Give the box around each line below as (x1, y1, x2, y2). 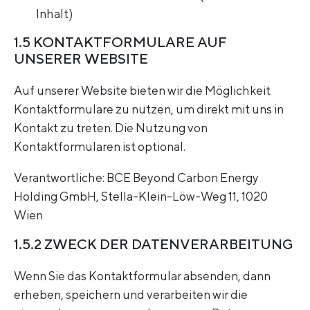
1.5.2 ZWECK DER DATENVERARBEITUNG (14, 235, 293, 252)
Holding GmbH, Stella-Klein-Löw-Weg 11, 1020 (14, 188, 268, 203)
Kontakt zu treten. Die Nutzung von (14, 120, 208, 136)
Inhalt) (36, 6, 73, 21)
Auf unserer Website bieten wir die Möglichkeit (14, 83, 271, 98)
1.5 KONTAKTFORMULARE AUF (14, 33, 227, 50)
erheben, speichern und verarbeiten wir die (14, 287, 248, 302)
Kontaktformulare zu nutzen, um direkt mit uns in (14, 102, 284, 117)
